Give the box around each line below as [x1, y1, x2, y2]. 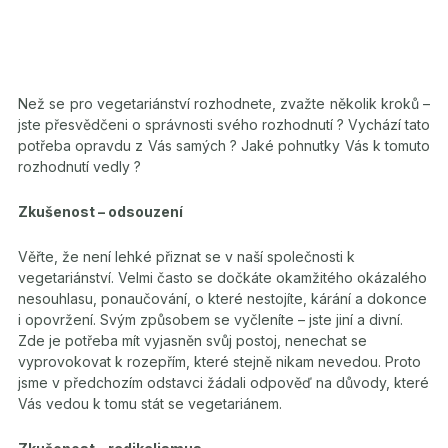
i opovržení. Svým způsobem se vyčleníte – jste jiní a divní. [18, 311, 403, 328]
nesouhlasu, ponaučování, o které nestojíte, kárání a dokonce [18, 290, 427, 307]
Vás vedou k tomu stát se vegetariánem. [18, 395, 282, 412]
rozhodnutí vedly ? [18, 158, 141, 175]
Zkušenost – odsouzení [18, 203, 183, 220]
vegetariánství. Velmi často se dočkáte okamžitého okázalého [18, 269, 427, 286]
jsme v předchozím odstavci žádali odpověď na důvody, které [18, 374, 429, 391]
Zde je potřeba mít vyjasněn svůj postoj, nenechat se [18, 332, 367, 349]
